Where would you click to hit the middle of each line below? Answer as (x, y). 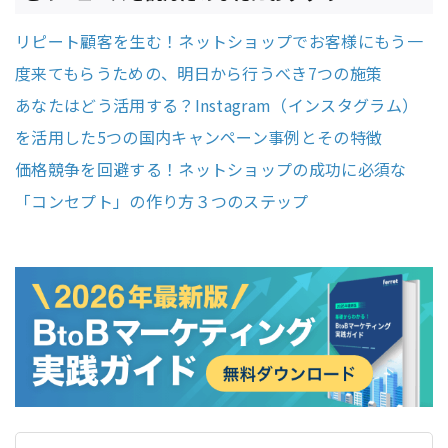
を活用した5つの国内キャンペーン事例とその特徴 (199, 137)
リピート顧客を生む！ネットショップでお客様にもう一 (219, 41)
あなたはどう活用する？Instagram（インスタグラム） (217, 105)
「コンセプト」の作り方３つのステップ (162, 201)
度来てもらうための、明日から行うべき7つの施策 (199, 73)
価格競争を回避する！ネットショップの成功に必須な (211, 169)
